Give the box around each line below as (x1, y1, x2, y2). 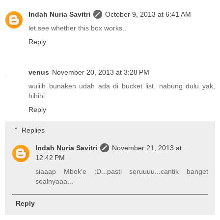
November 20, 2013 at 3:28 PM (52, 68, 149, 77)
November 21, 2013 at (112, 143, 182, 152)
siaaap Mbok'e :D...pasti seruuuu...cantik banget (35, 167, 208, 175)
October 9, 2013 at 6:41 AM (105, 10, 191, 19)
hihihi (28, 92, 45, 100)
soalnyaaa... (35, 177, 74, 185)
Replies (22, 126, 45, 134)
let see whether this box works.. (28, 24, 126, 32)
